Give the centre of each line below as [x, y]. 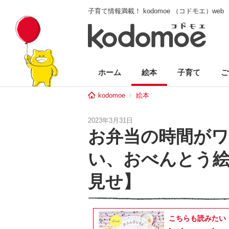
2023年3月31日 [110, 120]
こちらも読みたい [197, 218]
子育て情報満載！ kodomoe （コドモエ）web [156, 11]
